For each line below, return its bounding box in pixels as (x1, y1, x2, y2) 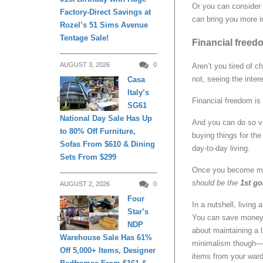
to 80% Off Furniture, (60, 126, 136, 136)
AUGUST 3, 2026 (60, 60, 110, 68)
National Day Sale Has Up (60, 113, 152, 123)
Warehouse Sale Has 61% (60, 232, 152, 242)
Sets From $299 (60, 152, 116, 161)
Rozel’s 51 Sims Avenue (60, 20, 148, 29)
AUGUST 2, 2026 (60, 180, 110, 187)
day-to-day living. (192, 144, 250, 153)
